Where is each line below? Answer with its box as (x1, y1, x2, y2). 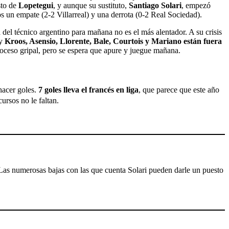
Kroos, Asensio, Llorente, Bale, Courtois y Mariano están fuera (5, 36, 222, 45)
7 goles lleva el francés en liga (38, 85, 139, 95)
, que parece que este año (139, 85, 219, 95)
